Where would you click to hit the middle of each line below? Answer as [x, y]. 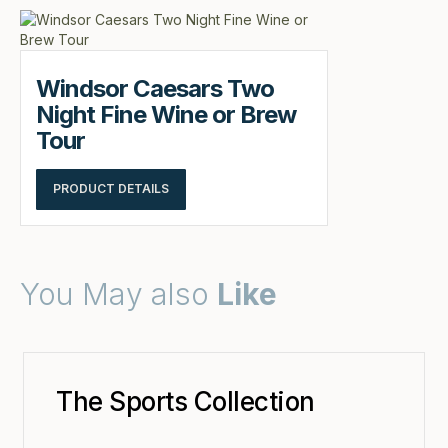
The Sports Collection [185, 401]
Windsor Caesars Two [155, 88]
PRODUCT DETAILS [111, 189]
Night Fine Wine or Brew [166, 114]
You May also [118, 293]
